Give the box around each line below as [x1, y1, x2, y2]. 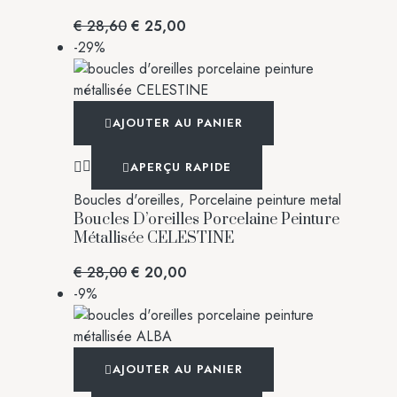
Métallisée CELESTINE [74, 228, 234, 248]
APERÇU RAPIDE [130, 158, 231, 175]
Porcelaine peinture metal [189, 189, 341, 210]
